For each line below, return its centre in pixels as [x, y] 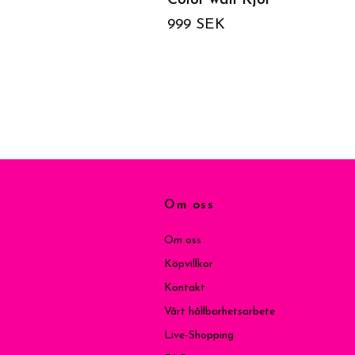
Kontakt [185, 288]
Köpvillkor [189, 264]
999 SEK [196, 25]
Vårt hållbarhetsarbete [219, 311]
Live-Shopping [199, 335]
